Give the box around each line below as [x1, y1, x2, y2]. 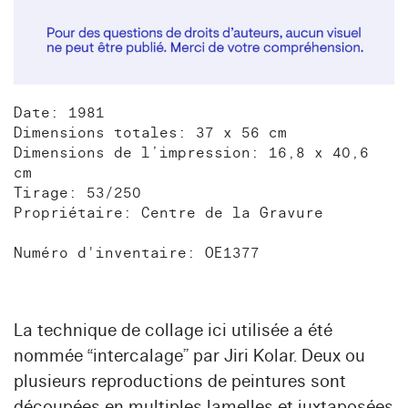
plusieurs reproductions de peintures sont [14, 370, 346, 393]
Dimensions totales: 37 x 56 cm [14, 123, 287, 142]
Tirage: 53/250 [14, 183, 141, 202]
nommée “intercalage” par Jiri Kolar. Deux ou [14, 344, 365, 367]
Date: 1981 [14, 103, 105, 122]
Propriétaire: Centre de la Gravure [14, 203, 323, 222]
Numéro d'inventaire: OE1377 [14, 243, 260, 262]
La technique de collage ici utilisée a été [14, 319, 332, 342]
